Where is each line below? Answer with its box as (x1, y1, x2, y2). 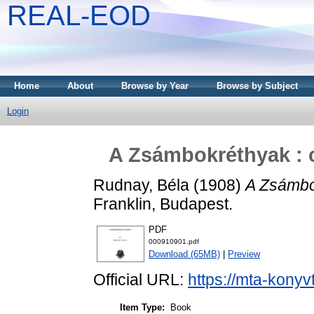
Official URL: (93, 271, 188, 289)
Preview (228, 249, 260, 260)
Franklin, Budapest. (93, 194, 233, 213)
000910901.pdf (149, 238, 199, 246)
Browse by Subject (217, 81, 298, 91)
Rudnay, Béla (93, 175, 189, 194)
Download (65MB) (149, 249, 220, 260)
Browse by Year (121, 81, 189, 91)
